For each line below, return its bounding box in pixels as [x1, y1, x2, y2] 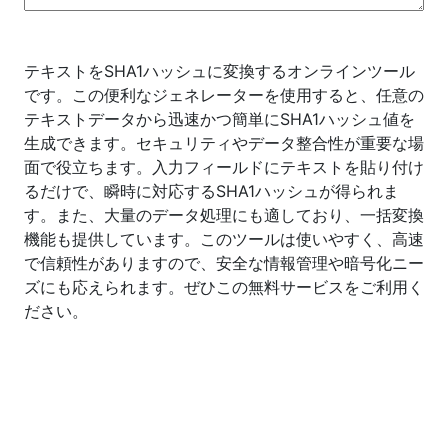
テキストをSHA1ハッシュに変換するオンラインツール [24, 61, 415, 81]
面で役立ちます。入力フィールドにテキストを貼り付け [24, 157, 424, 177]
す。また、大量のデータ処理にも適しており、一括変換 [24, 205, 424, 225]
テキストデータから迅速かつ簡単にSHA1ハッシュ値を [24, 109, 415, 129]
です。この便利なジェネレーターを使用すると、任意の [24, 85, 424, 105]
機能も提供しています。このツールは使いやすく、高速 [24, 229, 424, 249]
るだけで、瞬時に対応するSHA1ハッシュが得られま [24, 181, 399, 201]
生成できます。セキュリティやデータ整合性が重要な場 [24, 133, 424, 153]
